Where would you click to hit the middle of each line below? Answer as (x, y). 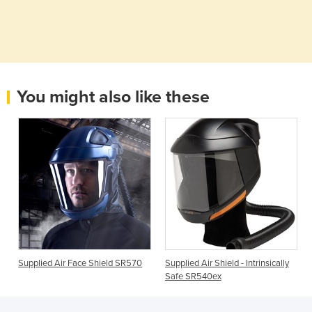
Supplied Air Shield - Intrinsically (227, 264)
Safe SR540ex (193, 277)
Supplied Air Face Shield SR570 (80, 264)
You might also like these (113, 96)
